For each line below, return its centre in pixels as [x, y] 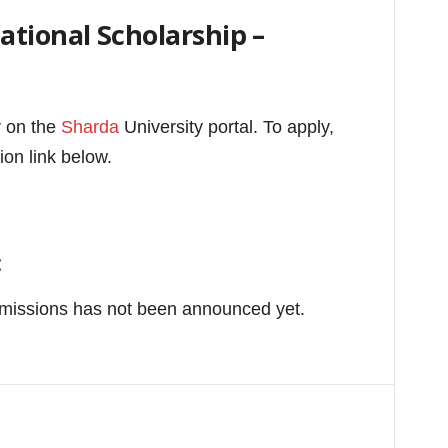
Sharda [92, 127]
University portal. [190, 127]
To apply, [298, 127]
